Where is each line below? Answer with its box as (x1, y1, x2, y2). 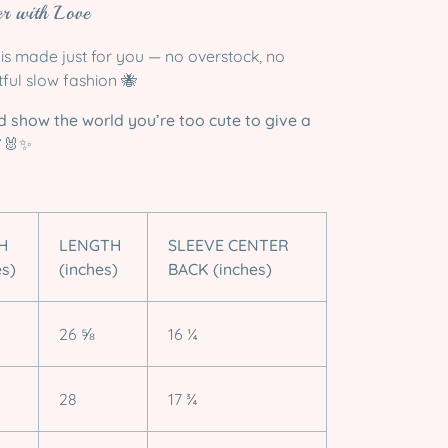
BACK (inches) (168, 258, 272, 279)
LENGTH (59, 234, 121, 255)
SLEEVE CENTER (168, 234, 289, 255)
